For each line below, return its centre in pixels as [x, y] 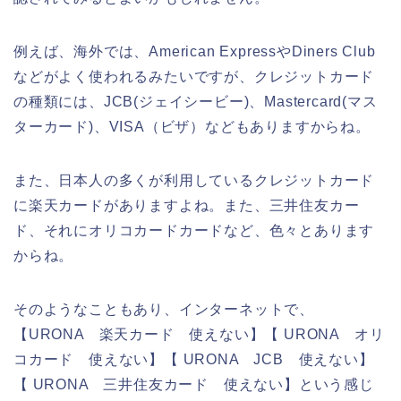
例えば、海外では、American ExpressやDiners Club [195, 51]
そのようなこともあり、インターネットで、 [164, 309]
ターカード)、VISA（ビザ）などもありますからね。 [192, 126]
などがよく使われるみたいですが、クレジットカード [194, 76]
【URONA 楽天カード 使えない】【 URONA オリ [199, 334]
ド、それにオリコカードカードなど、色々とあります [194, 230]
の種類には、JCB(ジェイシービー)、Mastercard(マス [196, 101]
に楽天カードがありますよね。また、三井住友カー [187, 205]
